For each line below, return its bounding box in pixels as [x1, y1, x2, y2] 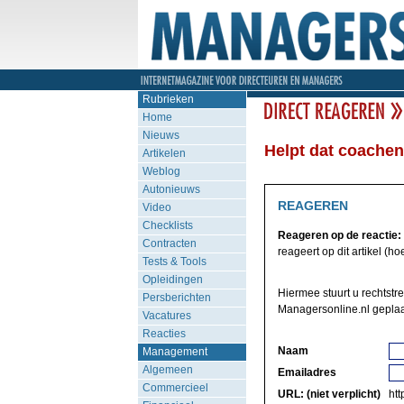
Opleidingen [142, 273, 203, 286]
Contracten [142, 237, 197, 250]
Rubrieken [142, 93, 194, 106]
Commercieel [142, 381, 208, 394]
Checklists [142, 219, 193, 232]
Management [142, 345, 207, 358]
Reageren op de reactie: [277, 229, 401, 242]
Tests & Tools [142, 255, 207, 268]
